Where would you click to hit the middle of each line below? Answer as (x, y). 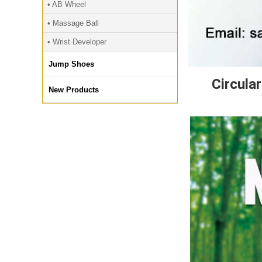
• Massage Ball (73, 23)
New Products (74, 90)
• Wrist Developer (77, 42)
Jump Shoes (71, 64)
